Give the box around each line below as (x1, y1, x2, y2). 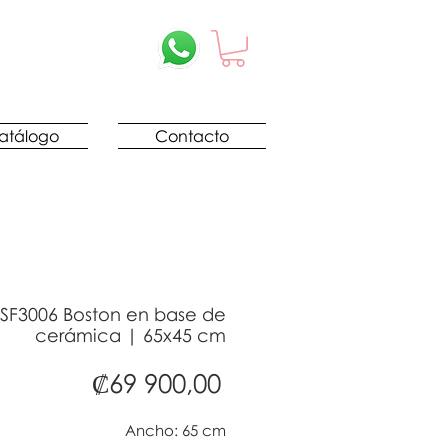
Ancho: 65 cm (125, 420, 226, 439)
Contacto (155, 125, 229, 146)
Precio (220, 365, 299, 398)
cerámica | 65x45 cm (35, 323, 226, 346)
